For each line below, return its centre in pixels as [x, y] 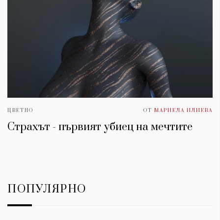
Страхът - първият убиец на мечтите [100, 127]
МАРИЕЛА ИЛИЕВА [183, 110]
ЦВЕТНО [20, 110]
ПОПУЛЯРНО [47, 189]
